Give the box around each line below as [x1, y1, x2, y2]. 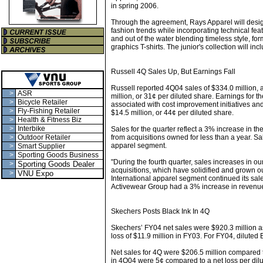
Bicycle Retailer [18, 98, 68, 106]
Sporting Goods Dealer [18, 160, 95, 168]
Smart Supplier [18, 142, 65, 150]
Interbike [18, 124, 45, 133]
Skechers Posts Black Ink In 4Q [111, 207, 210, 215]
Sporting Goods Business [18, 151, 99, 159]
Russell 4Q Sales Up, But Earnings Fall [111, 68, 235, 76]
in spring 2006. [111, 2, 159, 10]
